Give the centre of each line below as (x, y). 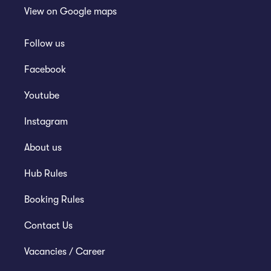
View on (42, 12)
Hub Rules (46, 174)
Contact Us (48, 226)
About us (43, 148)
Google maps (88, 12)
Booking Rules (54, 200)
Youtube (42, 96)
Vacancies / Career (65, 252)
